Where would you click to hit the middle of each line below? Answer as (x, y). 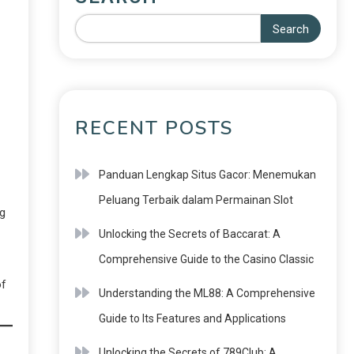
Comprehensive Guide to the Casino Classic (206, 259)
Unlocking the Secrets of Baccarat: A (190, 234)
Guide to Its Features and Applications (192, 318)
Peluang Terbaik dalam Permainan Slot (196, 200)
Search (291, 29)
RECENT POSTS (154, 128)
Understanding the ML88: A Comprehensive (207, 293)
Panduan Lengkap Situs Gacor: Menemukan (207, 175)
